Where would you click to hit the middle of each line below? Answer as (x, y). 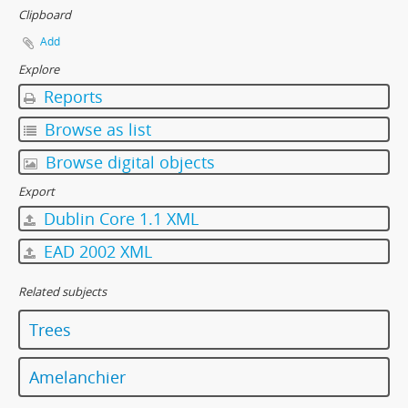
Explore (39, 69)
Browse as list (96, 129)
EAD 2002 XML (96, 251)
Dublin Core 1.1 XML (119, 218)
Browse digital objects (128, 162)
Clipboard (45, 14)
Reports (71, 96)
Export (36, 191)
